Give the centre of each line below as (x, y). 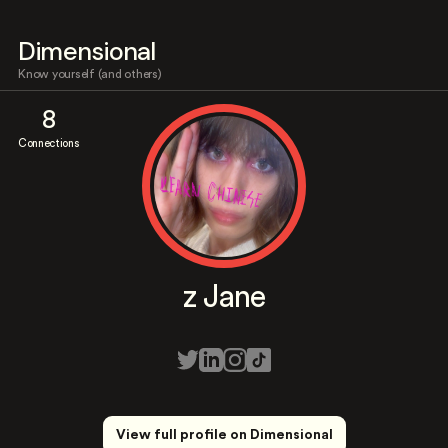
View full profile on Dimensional (224, 435)
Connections (48, 143)
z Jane (224, 297)
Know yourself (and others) (90, 74)
